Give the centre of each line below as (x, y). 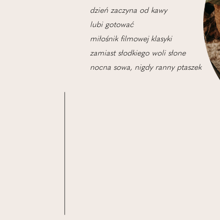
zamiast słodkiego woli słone (138, 53)
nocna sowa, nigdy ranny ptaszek (146, 67)
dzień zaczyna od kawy (129, 10)
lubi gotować (112, 25)
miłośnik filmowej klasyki (131, 39)
